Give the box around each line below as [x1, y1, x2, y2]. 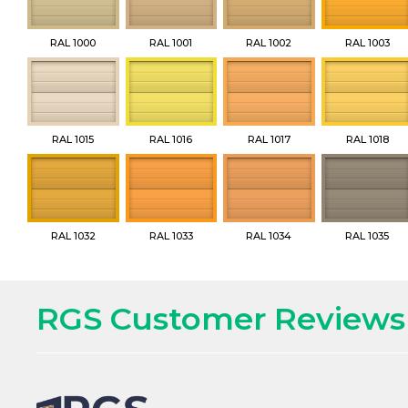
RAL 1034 [246, 229, 292, 243]
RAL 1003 [344, 36, 390, 49]
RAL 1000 [50, 36, 97, 49]
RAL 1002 [246, 36, 292, 49]
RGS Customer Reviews [36, 300, 405, 339]
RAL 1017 [247, 133, 291, 147]
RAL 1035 [345, 229, 390, 243]
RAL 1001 [149, 36, 193, 49]
